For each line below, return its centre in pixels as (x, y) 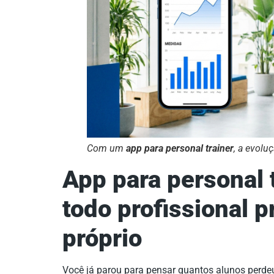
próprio (102, 238)
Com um (106, 148)
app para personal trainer (180, 148)
